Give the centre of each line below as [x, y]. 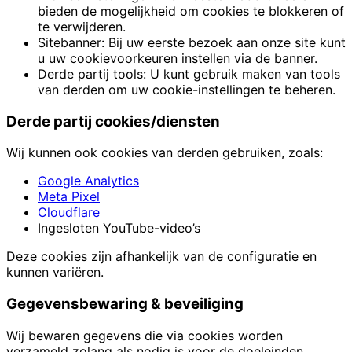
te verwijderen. [82, 26]
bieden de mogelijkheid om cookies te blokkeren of [191, 11]
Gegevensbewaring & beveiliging [125, 304]
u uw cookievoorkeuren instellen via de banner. [178, 58]
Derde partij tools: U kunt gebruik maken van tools [189, 73]
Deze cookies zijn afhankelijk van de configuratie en [161, 257]
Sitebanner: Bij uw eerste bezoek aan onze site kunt [192, 42]
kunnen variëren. [55, 272]
